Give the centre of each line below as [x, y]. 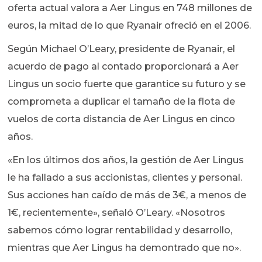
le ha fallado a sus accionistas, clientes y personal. [125, 178]
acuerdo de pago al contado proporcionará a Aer [123, 67]
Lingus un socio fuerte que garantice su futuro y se [127, 84]
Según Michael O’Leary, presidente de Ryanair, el [122, 49]
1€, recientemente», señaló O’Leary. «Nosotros [117, 213]
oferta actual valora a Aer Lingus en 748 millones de [130, 8]
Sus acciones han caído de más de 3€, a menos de [127, 195]
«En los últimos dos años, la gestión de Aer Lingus [126, 160]
